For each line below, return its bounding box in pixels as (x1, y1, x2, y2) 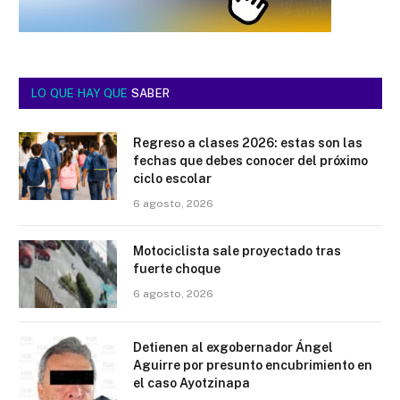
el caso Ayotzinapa (133, 375, 250, 390)
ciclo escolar (133, 171, 212, 186)
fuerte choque (133, 261, 221, 276)
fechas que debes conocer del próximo (133, 153, 368, 168)
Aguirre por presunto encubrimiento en (133, 357, 372, 372)
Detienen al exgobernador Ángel (133, 339, 333, 354)
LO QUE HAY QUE (31, 86, 131, 100)
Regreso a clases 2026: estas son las (133, 135, 362, 150)
